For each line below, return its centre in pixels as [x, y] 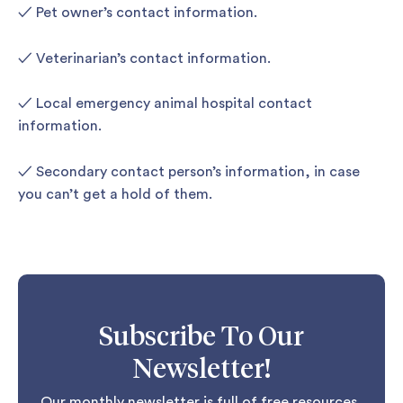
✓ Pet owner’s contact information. [138, 12]
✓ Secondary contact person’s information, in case [189, 171]
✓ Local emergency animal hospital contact [165, 104]
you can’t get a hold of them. [115, 194]
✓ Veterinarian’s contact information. [144, 58]
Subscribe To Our [201, 338]
